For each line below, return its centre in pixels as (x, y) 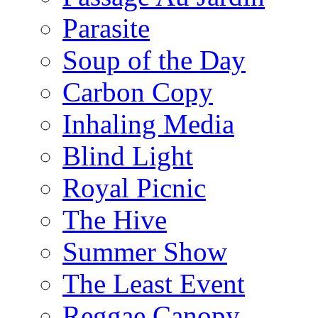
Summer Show (145, 251)
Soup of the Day (154, 60)
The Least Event (154, 283)
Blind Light (128, 155)
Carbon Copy (138, 92)
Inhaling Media (148, 124)
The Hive (115, 219)
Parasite (106, 28)
